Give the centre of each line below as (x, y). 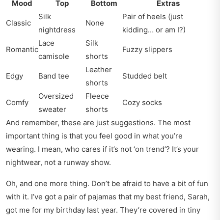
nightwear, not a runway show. (58, 163)
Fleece (97, 96)
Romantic (22, 50)
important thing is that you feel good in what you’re (94, 136)
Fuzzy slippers (147, 50)
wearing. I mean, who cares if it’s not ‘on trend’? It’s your (102, 149)
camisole (54, 56)
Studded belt (145, 76)
